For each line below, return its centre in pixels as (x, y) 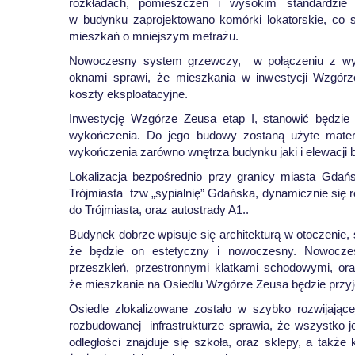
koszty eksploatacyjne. (128, 94)
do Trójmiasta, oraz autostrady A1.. (159, 210)
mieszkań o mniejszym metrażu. (154, 36)
